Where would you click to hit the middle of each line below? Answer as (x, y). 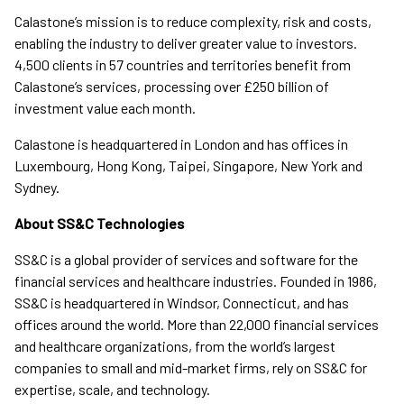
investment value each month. (105, 108)
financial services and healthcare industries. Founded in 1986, (196, 281)
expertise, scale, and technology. (112, 390)
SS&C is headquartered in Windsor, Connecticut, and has (182, 303)
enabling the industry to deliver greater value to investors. (186, 43)
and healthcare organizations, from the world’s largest (175, 346)
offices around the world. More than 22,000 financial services (197, 325)
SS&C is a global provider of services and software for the (186, 260)
